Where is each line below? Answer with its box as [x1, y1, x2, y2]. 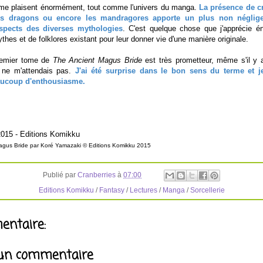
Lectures [129, 186, 157, 194]
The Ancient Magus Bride [52, 55, 142, 65]
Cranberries [77, 170, 116, 179]
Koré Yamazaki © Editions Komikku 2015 [41, 141, 151, 149]
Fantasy [99, 186, 124, 194]
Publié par [43, 170, 77, 179]
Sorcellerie [190, 186, 225, 194]
